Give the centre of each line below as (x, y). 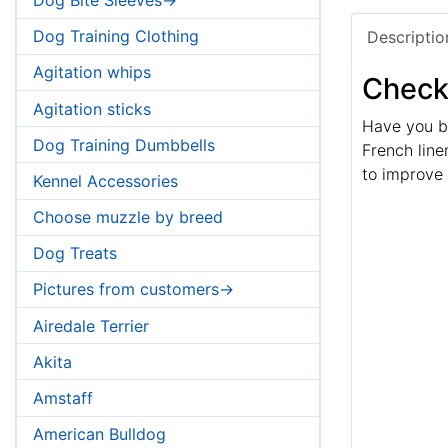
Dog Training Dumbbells (124, 144)
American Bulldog (99, 434)
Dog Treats (75, 253)
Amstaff (63, 398)
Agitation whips (92, 72)
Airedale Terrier (91, 325)
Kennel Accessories (105, 180)
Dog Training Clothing (116, 36)
